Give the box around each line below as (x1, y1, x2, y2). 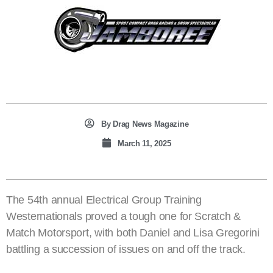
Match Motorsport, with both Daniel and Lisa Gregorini (6, 227, 260, 239)
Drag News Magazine (110, 119, 189, 129)
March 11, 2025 (118, 139, 171, 149)
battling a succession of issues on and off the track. (6, 243, 246, 256)
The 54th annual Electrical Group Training (6, 194, 202, 207)
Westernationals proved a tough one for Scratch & (6, 210, 241, 223)
